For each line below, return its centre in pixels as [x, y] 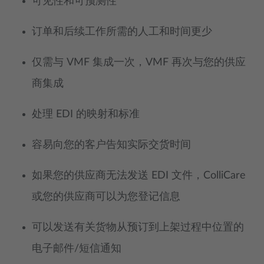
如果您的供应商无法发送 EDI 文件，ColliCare [139, 176]
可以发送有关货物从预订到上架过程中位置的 [138, 227]
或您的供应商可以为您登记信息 [106, 197]
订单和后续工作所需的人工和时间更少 [122, 32]
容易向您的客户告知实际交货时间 [111, 145]
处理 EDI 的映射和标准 [86, 114]
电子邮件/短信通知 [77, 249]
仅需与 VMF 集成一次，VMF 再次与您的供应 [139, 62]
